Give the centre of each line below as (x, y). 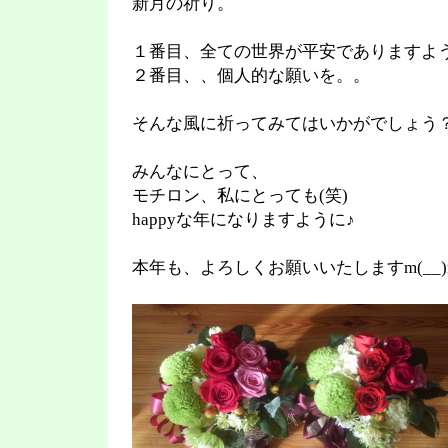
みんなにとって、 (200, 171)
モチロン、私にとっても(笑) (240, 195)
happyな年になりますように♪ (243, 219)
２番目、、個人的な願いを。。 (251, 75)
